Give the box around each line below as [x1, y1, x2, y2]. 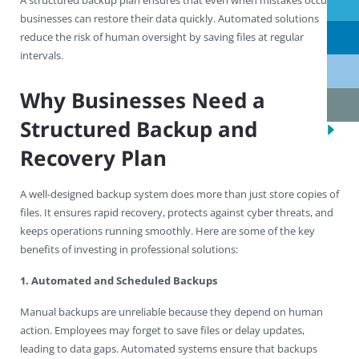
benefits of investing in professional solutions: [20, 241, 238, 256]
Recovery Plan [20, 143, 167, 172]
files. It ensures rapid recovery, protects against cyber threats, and [20, 204, 333, 220]
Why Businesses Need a [20, 85, 265, 115]
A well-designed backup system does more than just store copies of [20, 186, 339, 201]
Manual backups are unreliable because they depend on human [20, 304, 323, 319]
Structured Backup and [20, 114, 257, 143]
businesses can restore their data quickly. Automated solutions [20, 10, 319, 26]
